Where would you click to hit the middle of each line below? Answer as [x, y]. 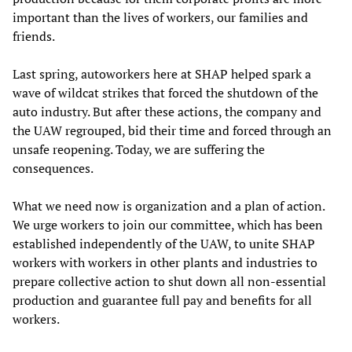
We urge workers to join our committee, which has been [168, 224]
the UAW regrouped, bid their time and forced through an [172, 130]
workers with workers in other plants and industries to [165, 262]
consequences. [53, 168]
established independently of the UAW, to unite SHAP [164, 243]
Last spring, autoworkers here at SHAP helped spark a [162, 73]
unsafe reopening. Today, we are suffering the [139, 149]
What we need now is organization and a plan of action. [169, 205]
